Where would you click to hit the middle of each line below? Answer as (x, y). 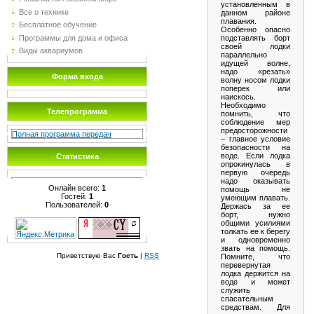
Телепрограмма (77, 111)
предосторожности (254, 130)
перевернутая (246, 265)
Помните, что (255, 256)
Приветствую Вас (86, 255)
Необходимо (243, 105)
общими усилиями (255, 223)
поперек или (255, 88)
